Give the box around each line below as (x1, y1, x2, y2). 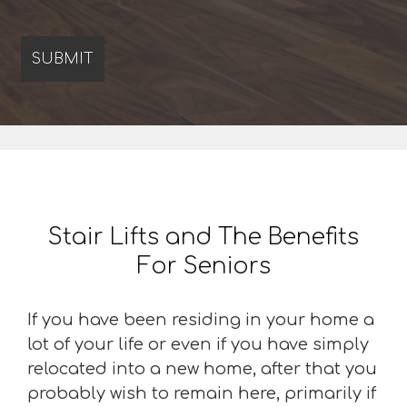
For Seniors (136, 253, 271, 279)
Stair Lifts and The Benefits (48, 224, 359, 250)
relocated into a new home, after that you (27, 360, 377, 378)
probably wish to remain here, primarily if (27, 384, 376, 402)
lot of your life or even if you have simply (27, 335, 369, 353)
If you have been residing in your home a (27, 311, 374, 329)
